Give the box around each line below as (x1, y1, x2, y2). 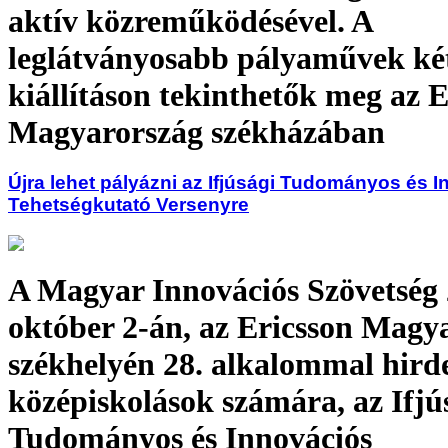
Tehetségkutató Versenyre (8, 194, 249, 216)
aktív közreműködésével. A (8, 2, 372, 39)
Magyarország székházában (8, 113, 385, 150)
